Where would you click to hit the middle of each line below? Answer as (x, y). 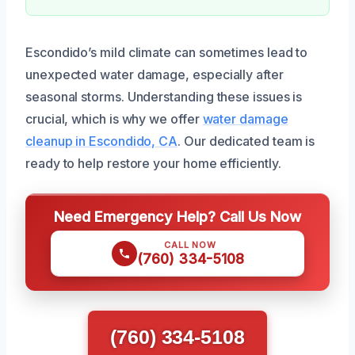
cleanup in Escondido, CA (102, 141)
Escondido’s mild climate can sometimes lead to (167, 52)
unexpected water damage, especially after (155, 74)
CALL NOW (190, 245)
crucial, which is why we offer (114, 119)
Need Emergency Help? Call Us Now (177, 216)
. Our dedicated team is (246, 141)
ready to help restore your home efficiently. (153, 163)
